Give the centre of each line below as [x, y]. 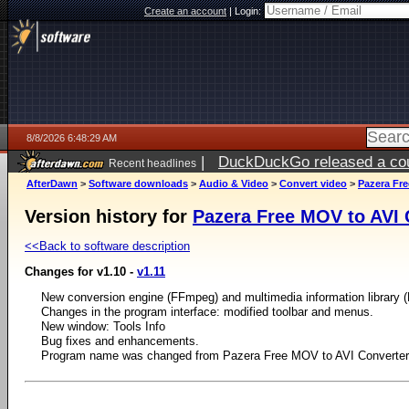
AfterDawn [52, 184]
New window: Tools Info [103, 326]
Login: [249, 11]
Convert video [313, 184]
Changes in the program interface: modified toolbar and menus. [207, 312]
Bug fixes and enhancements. [120, 341]
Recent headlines [152, 163]
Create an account [185, 11]
